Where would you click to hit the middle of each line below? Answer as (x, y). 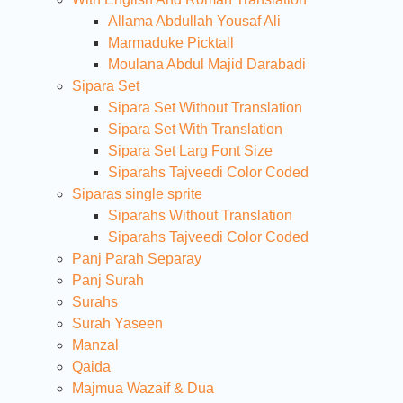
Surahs (95, 301)
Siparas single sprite (137, 193)
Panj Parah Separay (137, 258)
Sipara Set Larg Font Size (190, 150)
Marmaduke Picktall (171, 42)
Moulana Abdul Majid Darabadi (207, 64)
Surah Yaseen (117, 323)
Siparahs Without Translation (200, 215)
